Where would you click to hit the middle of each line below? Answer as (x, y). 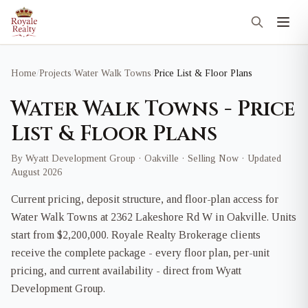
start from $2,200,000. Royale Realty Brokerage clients (136, 235)
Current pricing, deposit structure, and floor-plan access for (145, 199)
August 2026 (36, 172)
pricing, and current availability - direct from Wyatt (126, 271)
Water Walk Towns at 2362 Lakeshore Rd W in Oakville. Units (154, 217)
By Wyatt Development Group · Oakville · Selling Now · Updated (146, 158)
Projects (55, 73)
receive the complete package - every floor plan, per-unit (140, 253)
